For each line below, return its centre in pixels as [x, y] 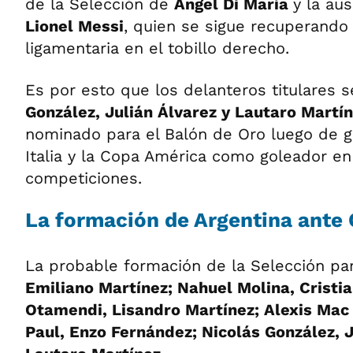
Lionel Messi [74, 26]
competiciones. [84, 178]
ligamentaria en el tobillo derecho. [157, 48]
